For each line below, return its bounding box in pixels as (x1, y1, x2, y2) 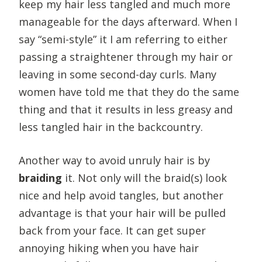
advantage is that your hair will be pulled (19, 205, 226, 220)
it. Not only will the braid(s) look (62, 170, 227, 185)
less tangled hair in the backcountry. (19, 119, 206, 134)
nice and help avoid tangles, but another (19, 188, 223, 202)
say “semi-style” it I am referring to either (19, 32, 227, 46)
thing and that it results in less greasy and (19, 102, 233, 116)
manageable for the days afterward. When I (19, 14, 237, 29)
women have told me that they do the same (19, 84, 239, 99)
